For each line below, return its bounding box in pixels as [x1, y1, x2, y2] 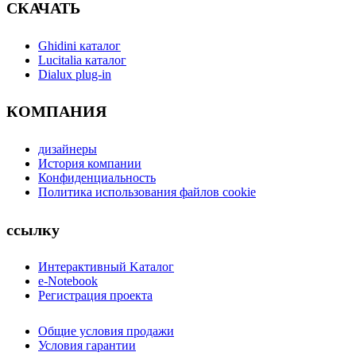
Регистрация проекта [38, 288, 153, 303]
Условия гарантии [38, 338, 136, 352]
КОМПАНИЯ [6, 103, 106, 121]
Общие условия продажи [38, 323, 174, 338]
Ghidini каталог [38, 38, 121, 52]
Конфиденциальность [38, 170, 156, 184]
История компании [38, 156, 141, 170]
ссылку [6, 220, 60, 238]
